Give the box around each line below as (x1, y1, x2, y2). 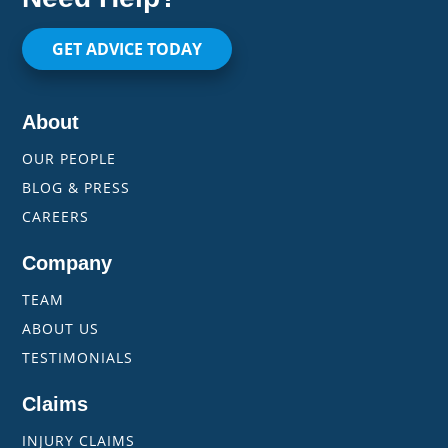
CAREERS (22, 207, 90, 227)
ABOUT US (22, 319, 100, 339)
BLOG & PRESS (22, 178, 131, 198)
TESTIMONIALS (22, 348, 134, 368)
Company (22, 252, 113, 275)
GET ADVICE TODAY (52, 38, 203, 61)
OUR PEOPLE (22, 149, 117, 169)
